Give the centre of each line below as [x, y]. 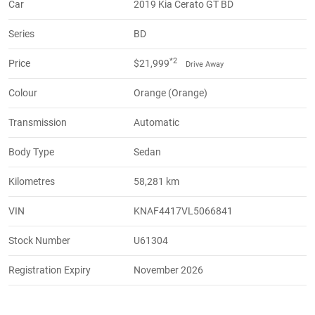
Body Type [31, 152]
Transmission [38, 123]
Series [21, 34]
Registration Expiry [50, 270]
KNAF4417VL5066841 [184, 211]
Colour [23, 93]
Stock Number [39, 241]
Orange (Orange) [171, 93]
